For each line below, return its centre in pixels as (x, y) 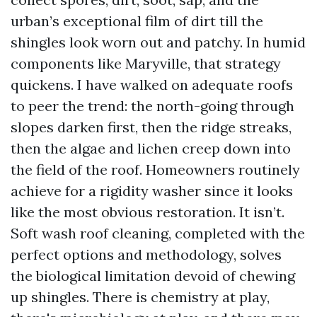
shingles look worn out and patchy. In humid (158, 42)
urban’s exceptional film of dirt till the (137, 21)
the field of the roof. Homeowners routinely (155, 169)
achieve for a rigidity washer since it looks (152, 191)
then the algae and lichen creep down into (151, 148)
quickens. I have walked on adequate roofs (152, 85)
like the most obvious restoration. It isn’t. (148, 212)
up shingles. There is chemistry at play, (140, 297)
